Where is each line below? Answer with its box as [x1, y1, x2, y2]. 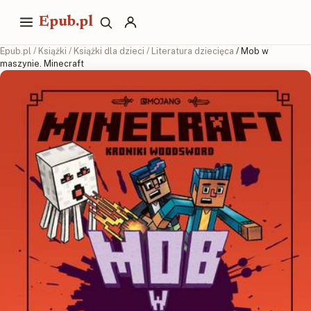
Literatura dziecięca [151, 46, 234, 56]
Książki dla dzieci [74, 46, 144, 56]
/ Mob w [236, 46, 269, 56]
